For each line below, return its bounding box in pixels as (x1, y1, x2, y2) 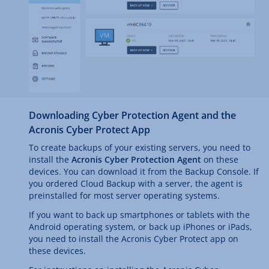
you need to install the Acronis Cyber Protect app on (29, 233, 238, 245)
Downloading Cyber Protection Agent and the (29, 109, 236, 122)
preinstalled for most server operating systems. (29, 190, 220, 202)
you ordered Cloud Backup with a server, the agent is (29, 178, 243, 190)
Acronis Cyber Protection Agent (71, 154, 201, 166)
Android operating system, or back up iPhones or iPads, (29, 221, 252, 233)
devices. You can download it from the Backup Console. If (29, 166, 259, 178)
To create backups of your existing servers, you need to (29, 142, 250, 154)
